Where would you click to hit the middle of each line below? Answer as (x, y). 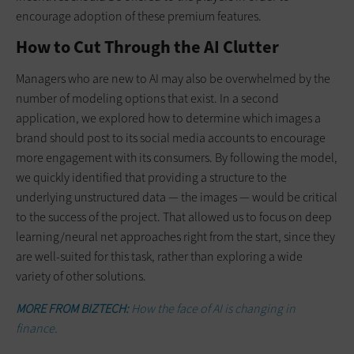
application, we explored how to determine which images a (168, 118)
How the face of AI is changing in (213, 308)
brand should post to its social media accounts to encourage (171, 137)
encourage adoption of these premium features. (139, 16)
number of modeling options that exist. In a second (147, 98)
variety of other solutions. (81, 276)
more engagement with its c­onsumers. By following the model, (177, 157)
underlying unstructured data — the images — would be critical (177, 197)
